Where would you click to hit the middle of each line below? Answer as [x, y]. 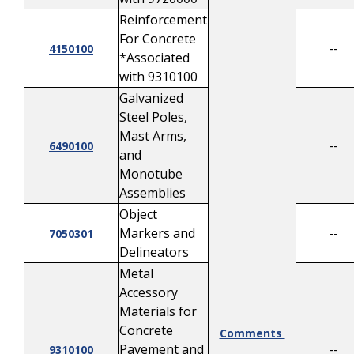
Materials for [158, 311]
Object [138, 214]
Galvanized [151, 98]
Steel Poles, [153, 117]
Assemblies [153, 193]
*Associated [154, 58]
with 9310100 [158, 77]
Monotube [151, 174]
